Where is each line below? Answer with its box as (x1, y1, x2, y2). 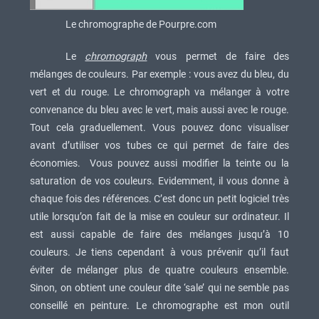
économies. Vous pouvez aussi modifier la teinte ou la (30, 157, 289, 169)
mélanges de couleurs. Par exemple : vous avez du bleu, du (30, 68, 289, 80)
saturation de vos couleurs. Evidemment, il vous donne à (30, 174, 289, 187)
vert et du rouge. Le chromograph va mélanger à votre (30, 85, 289, 98)
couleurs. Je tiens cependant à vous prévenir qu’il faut (30, 246, 289, 258)
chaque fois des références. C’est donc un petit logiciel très (30, 192, 289, 205)
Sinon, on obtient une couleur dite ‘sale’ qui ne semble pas (30, 281, 289, 294)
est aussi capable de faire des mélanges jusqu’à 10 (30, 228, 289, 241)
